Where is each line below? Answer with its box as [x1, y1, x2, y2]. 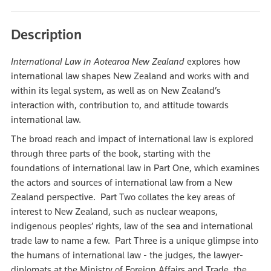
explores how [187, 56, 240, 67]
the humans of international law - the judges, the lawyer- [11, 249, 243, 261]
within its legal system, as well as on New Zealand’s [11, 85, 221, 96]
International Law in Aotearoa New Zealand [11, 56, 187, 67]
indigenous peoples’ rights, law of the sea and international [11, 220, 253, 232]
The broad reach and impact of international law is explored [11, 133, 253, 145]
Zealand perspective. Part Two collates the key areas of [11, 191, 235, 203]
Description [11, 25, 82, 43]
